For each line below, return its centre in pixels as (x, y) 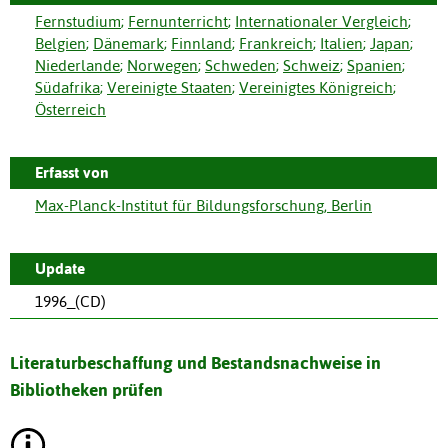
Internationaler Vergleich (321, 21)
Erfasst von (72, 172)
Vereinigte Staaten (169, 87)
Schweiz (311, 65)
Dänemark (128, 43)
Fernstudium (78, 21)
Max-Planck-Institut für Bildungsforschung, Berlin (203, 205)
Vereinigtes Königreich (316, 87)
